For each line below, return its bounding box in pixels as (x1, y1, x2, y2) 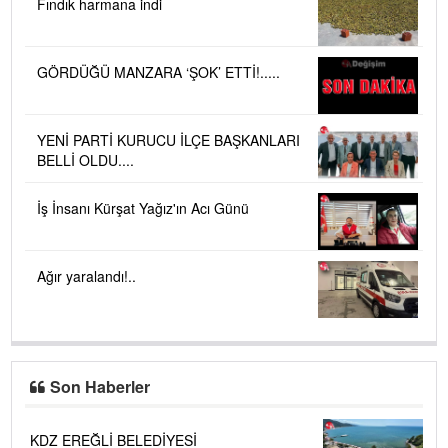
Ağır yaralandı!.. (37, 266, 136, 287)
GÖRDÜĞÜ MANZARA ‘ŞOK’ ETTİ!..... (37, 62, 280, 83)
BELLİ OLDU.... (37, 150, 134, 171)
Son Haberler (50, 375, 151, 398)
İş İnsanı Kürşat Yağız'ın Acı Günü (37, 198, 249, 219)
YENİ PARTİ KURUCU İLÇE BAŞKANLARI (37, 130, 300, 151)
